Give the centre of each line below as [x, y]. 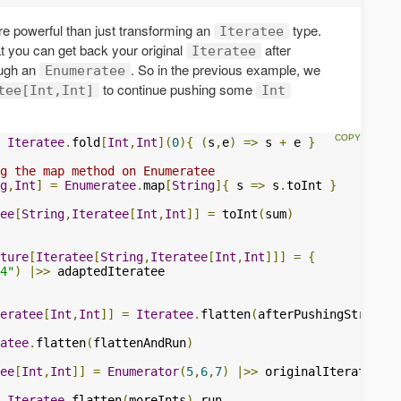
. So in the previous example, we [226, 69]
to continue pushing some [178, 89]
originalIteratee [319, 371]
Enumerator [143, 371]
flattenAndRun [140, 342]
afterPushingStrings [326, 314]
